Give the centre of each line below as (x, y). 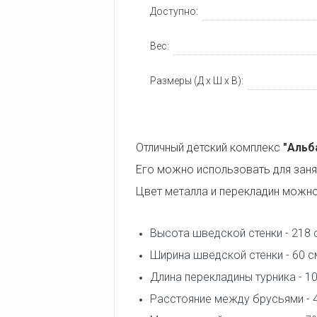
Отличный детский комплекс (209, 148)
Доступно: (174, 11)
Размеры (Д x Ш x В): (197, 81)
